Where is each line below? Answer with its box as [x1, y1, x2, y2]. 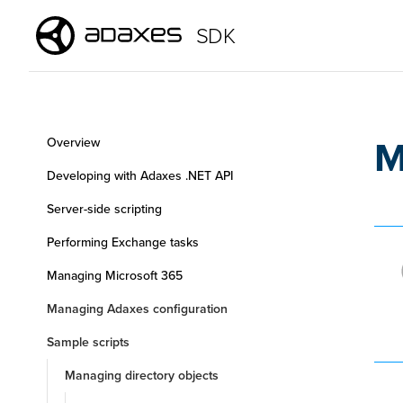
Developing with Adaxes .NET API [47, 166, 233, 185]
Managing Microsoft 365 [47, 266, 183, 285]
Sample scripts [47, 333, 130, 352]
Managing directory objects [65, 366, 219, 385]
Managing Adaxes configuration [47, 300, 228, 318]
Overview [47, 133, 100, 152]
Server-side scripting [47, 200, 162, 219]
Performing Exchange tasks [47, 233, 199, 252]
